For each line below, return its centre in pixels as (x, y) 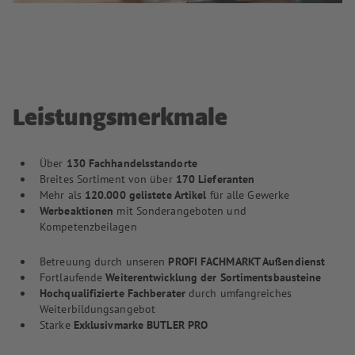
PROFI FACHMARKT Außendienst (247, 262)
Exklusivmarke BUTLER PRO (141, 325)
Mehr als (62, 195)
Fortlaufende (73, 278)
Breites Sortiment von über (108, 179)
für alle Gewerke (248, 195)
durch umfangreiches (240, 294)
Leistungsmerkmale (120, 119)
